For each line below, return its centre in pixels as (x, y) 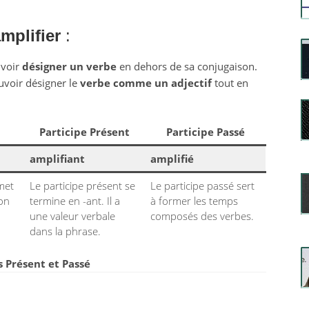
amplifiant (57, 159)
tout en (230, 83)
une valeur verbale (72, 216)
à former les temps (194, 201)
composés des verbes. (202, 216)
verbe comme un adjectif (146, 83)
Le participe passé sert (202, 186)
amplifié (172, 159)
